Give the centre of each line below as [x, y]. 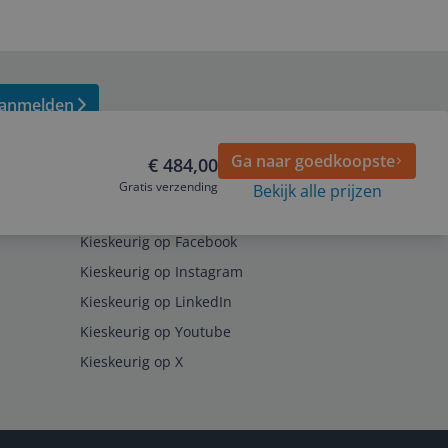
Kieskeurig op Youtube [155, 331]
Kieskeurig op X [131, 361]
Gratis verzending [168, 186]
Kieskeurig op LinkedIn [156, 301]
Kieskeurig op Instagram [161, 271]
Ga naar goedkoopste [313, 161]
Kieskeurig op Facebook [158, 241]
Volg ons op [120, 211]
